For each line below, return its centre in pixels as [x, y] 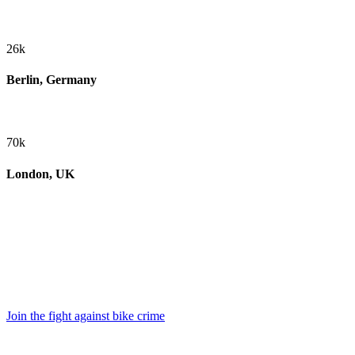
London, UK [40, 174]
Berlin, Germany [52, 80]
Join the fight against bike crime [86, 315]
